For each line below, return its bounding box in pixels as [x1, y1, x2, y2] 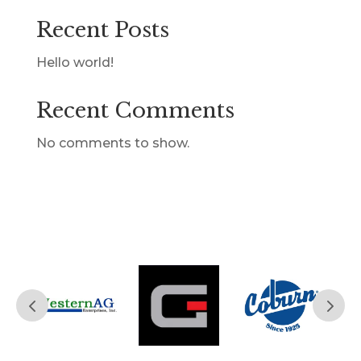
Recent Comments [35, 98, 234, 123]
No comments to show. [35, 135, 189, 151]
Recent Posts [35, 17, 169, 43]
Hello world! [35, 55, 114, 70]
